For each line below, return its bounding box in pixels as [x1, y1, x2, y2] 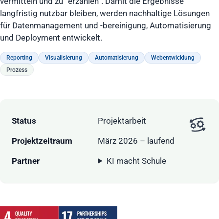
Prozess [6, 66, 27, 73]
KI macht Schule [107, 155, 167, 166]
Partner [12, 155, 40, 166]
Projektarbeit [98, 115, 146, 126]
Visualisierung [45, 54, 82, 62]
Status [12, 115, 36, 126]
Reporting [6, 54, 32, 62]
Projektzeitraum [12, 135, 72, 146]
